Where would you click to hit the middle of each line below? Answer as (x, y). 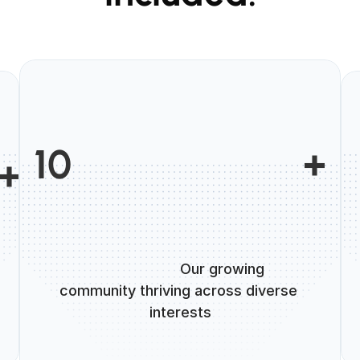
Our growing (136, 269)
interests (180, 312)
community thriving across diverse (178, 290)
